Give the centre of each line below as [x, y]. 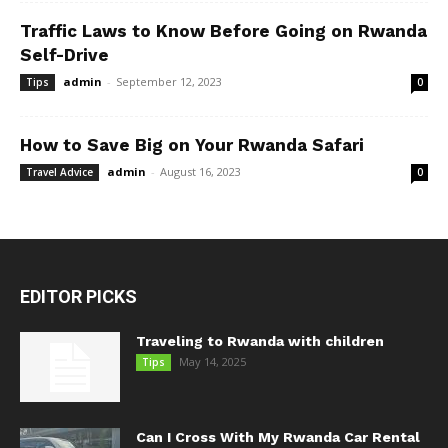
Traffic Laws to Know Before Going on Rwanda [223, 30]
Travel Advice [59, 171]
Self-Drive [64, 54]
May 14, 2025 [212, 361]
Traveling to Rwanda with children [260, 340]
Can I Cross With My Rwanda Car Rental [278, 436]
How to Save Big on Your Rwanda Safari [192, 144]
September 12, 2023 [169, 81]
